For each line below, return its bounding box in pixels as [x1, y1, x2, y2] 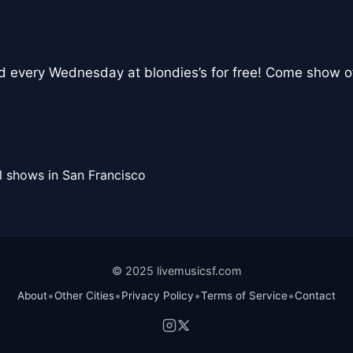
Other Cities [54, 289, 114, 303]
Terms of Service [201, 289, 288, 303]
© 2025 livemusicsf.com [111, 264, 242, 278]
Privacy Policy [121, 289, 194, 303]
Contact [295, 289, 336, 303]
